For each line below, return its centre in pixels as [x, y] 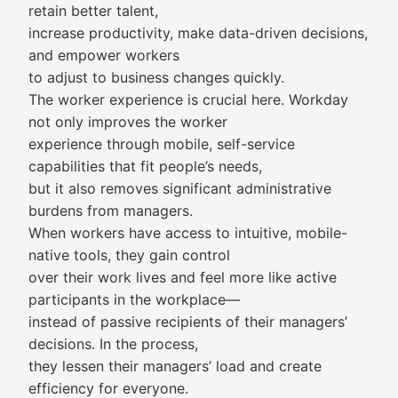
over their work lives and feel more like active [183, 277]
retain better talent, [93, 11]
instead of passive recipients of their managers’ [188, 322]
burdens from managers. [111, 211]
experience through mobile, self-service [162, 144]
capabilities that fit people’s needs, [145, 166]
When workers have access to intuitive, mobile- [188, 233]
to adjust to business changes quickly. [156, 77]
